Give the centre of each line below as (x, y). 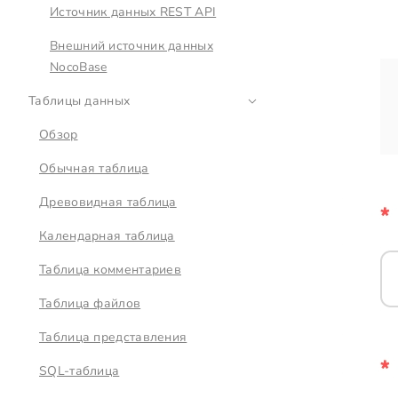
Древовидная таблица (108, 202)
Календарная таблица (107, 236)
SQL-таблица (80, 371)
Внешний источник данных (131, 46)
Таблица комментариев (110, 270)
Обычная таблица (94, 168)
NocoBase (79, 67)
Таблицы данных (80, 101)
